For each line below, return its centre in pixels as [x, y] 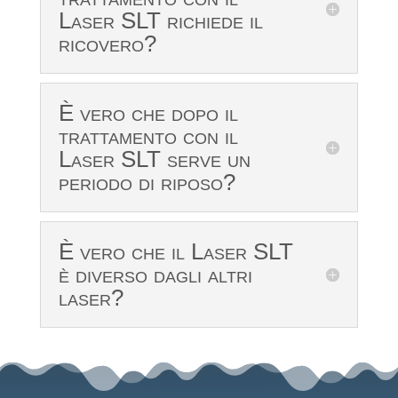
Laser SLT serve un [154, 159]
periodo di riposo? [147, 183]
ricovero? [107, 44]
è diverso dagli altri [155, 275]
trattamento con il [148, 136]
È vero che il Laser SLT [175, 252]
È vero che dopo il [148, 113]
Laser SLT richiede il [160, 21]
